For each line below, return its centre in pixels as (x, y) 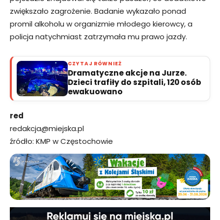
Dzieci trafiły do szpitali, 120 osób (135, 82)
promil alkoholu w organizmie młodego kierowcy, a (101, 24)
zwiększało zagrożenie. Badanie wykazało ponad (98, 11)
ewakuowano (95, 91)
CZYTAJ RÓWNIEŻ (95, 63)
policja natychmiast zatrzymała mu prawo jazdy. (98, 36)
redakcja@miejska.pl (47, 128)
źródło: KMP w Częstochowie (61, 141)
